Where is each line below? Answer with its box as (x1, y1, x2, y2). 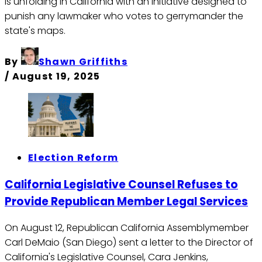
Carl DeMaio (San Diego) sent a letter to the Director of (5, 236, 253, 250)
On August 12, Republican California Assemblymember (5, 221, 249, 235)
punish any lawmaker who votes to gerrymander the (5, 9, 243, 23)
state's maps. (5, 24, 65, 38)
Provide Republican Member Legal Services (5, 193, 248, 209)
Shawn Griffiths (38, 55, 128, 69)
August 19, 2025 (12, 70, 101, 84)
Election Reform (28, 150, 119, 164)
